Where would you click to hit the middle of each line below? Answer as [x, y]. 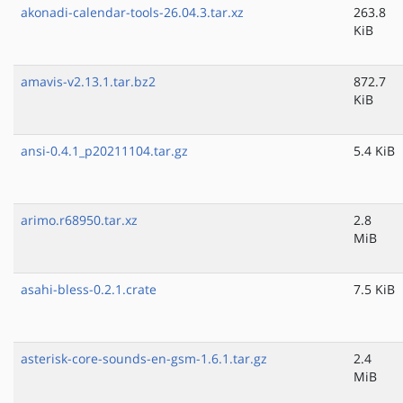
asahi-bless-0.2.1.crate [89, 290]
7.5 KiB [374, 290]
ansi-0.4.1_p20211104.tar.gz [104, 151]
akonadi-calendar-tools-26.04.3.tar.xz [132, 13]
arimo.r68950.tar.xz [79, 220]
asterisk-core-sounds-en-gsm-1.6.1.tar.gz [144, 359]
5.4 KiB [374, 151]
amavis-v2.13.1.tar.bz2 [88, 82]
